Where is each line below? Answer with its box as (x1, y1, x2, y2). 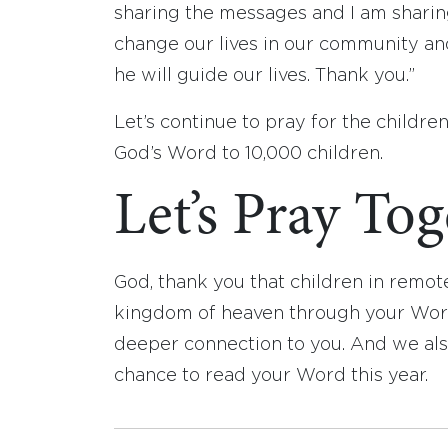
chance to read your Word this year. (114, 368, 428, 384)
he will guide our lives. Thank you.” (114, 68, 415, 84)
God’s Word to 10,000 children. (114, 146, 383, 162)
